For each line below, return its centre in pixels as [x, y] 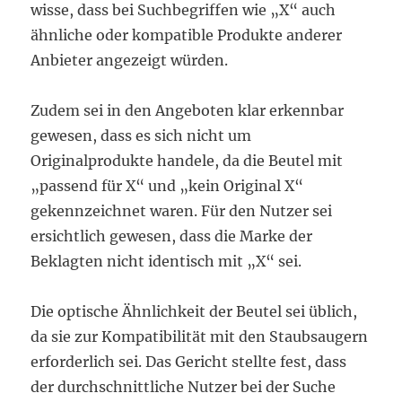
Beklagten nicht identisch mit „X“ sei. [166, 262]
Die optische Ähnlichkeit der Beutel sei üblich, [194, 312]
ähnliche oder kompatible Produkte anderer [187, 35]
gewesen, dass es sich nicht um [141, 136]
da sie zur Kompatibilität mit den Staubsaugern [200, 337]
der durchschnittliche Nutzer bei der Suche [184, 387]
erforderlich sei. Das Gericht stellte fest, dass [189, 362]
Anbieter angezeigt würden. [130, 61]
